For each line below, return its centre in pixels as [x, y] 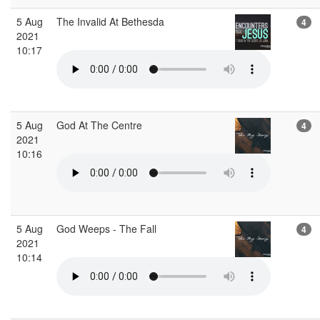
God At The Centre [101, 125]
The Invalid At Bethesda [112, 21]
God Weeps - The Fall [108, 228]
